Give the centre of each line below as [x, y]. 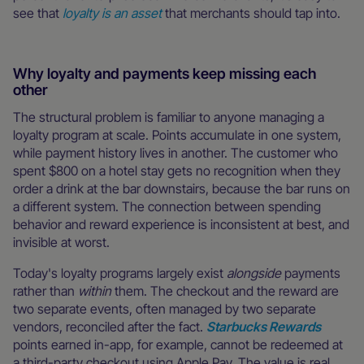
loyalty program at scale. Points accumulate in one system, [177, 134]
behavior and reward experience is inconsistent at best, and [181, 224]
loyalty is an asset [112, 13]
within [96, 290]
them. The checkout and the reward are [227, 290]
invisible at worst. [61, 242]
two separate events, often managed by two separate [165, 308]
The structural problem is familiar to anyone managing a [169, 117]
